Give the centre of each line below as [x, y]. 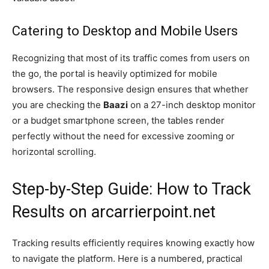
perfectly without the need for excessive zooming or [123, 136]
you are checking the [58, 104]
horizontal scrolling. [54, 151]
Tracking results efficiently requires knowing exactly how [133, 243]
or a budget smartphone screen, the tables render [118, 120]
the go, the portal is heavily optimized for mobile [115, 73]
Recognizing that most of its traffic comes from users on [131, 58]
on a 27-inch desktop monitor [192, 104]
